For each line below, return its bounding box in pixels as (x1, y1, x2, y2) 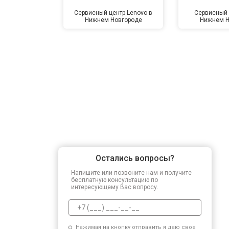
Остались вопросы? (96, 153, 174, 163)
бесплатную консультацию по (71, 176, 158, 184)
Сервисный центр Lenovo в (74, 9, 153, 16)
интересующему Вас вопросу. (71, 183, 158, 191)
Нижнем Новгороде (84, 16, 142, 24)
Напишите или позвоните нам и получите (71, 169, 192, 176)
